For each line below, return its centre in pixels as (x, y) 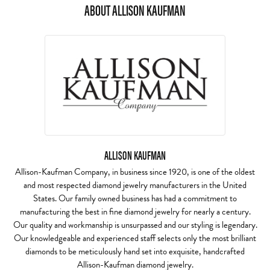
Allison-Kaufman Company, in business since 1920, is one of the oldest (135, 172)
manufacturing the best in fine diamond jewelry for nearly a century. (135, 212)
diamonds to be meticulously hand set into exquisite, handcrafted (135, 251)
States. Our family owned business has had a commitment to (135, 198)
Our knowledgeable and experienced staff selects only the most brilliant (135, 238)
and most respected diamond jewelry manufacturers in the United (135, 185)
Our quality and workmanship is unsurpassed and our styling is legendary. (135, 225)
